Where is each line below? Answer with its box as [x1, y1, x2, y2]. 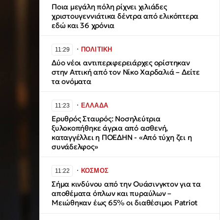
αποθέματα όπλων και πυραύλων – [52, 189, 172, 198]
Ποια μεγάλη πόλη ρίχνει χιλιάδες [52, 1, 167, 11]
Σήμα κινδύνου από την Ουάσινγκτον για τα [52, 179, 201, 189]
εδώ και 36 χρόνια [52, 20, 115, 30]
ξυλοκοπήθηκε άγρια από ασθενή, [52, 123, 168, 133]
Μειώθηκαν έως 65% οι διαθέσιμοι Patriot [52, 198, 198, 208]
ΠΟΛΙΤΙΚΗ [81, 45, 112, 53]
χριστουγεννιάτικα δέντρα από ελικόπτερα [52, 11, 199, 21]
